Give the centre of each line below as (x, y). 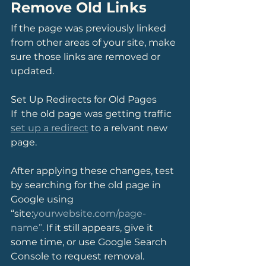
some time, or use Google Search (90, 242)
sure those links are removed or (87, 57)
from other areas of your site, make (94, 42)
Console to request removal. (77, 256)
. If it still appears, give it (99, 228)
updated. (32, 71)
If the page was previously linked (90, 28)
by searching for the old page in (87, 185)
